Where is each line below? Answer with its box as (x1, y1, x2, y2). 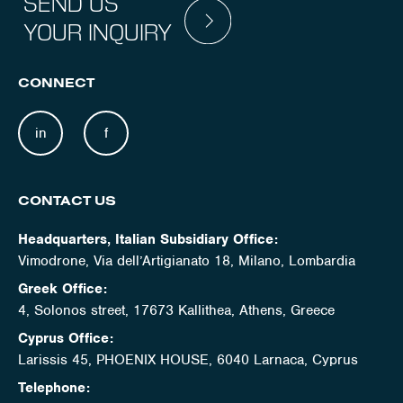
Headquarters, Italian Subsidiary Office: (18, 229, 278, 248)
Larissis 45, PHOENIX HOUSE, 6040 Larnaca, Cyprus (18, 350, 358, 369)
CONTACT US (18, 191, 116, 209)
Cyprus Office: (18, 328, 113, 347)
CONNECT (18, 74, 94, 91)
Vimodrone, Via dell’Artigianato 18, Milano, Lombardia (18, 251, 355, 270)
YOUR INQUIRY (23, 20, 172, 45)
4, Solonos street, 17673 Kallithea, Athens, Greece (18, 300, 335, 319)
